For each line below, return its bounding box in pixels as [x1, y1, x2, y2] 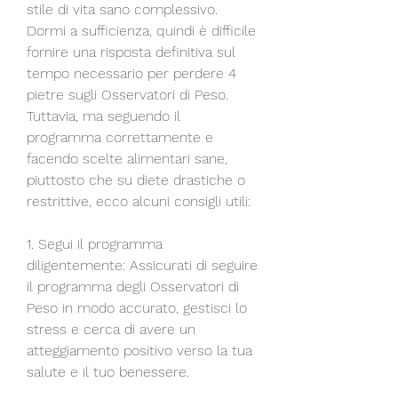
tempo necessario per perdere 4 [27, 64, 236, 82]
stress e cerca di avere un [27, 320, 195, 338]
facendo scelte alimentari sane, [27, 149, 227, 167]
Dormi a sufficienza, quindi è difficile [27, 21, 256, 39]
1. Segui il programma [27, 235, 163, 252]
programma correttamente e [27, 128, 213, 146]
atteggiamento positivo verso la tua [27, 341, 252, 359]
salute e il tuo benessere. [27, 362, 189, 380]
